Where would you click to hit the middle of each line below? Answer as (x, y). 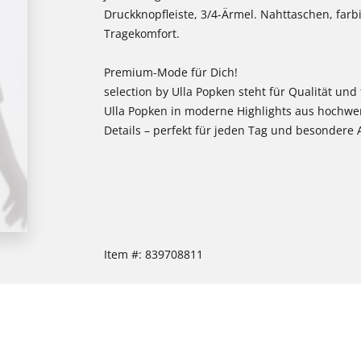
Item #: (124, 254)
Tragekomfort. (142, 33)
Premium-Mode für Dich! (172, 72)
